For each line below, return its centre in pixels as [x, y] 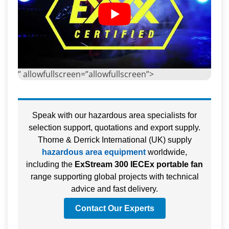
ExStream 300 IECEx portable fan [139, 164]
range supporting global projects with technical [114, 176]
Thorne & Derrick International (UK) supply [114, 140]
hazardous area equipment [94, 152]
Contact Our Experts [114, 208]
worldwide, [166, 152]
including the [50, 164]
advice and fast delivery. [114, 189]
